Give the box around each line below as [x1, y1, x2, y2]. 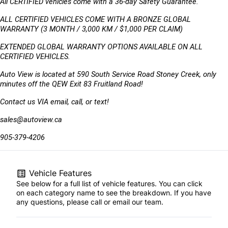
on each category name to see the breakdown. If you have [16, 188, 211, 197]
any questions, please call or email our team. [16, 197, 163, 206]
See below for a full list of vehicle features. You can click [16, 179, 203, 188]
